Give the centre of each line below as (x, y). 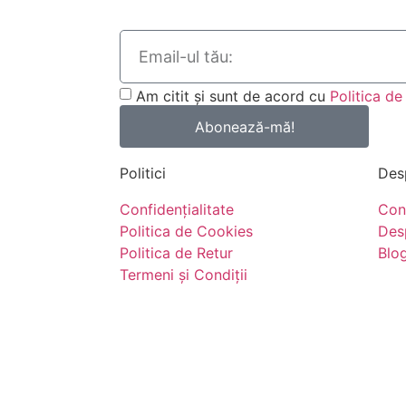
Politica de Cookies (186, 232)
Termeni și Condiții (184, 275)
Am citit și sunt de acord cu (233, 96)
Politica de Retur (176, 253)
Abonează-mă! (244, 126)
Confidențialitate (177, 210)
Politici (143, 174)
